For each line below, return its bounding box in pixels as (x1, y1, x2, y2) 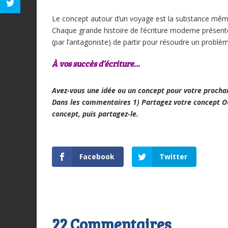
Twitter (159, 152, 187, 162)
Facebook (79, 152, 115, 162)
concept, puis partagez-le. (52, 109, 138, 119)
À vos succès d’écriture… (52, 58, 140, 69)
